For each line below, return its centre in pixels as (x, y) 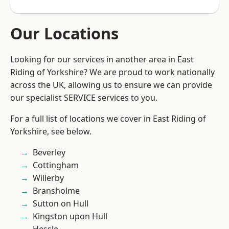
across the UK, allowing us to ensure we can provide (111, 85)
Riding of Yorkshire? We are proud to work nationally (112, 72)
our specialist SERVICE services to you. (84, 98)
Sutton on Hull (61, 203)
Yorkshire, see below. (51, 131)
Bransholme (56, 191)
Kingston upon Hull (70, 216)
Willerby (48, 178)
